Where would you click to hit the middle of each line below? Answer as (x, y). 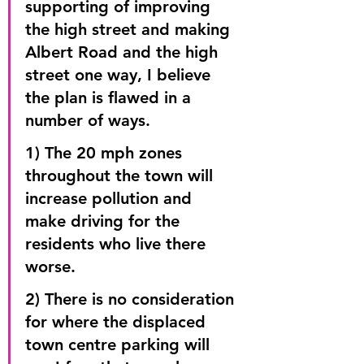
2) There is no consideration (132, 299)
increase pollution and (111, 198)
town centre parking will (120, 344)
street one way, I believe (120, 75)
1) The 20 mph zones (106, 153)
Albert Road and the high (124, 52)
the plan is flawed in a (110, 97)
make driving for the (105, 221)
